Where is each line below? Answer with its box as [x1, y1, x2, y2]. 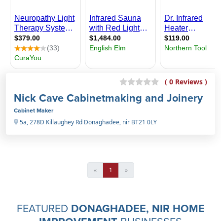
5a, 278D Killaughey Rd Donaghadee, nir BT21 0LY [18, 117, 157, 126]
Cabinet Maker [14, 106, 53, 114]
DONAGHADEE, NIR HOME [71, 200, 205, 216]
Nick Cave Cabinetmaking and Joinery [14, 90, 203, 106]
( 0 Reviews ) [165, 77, 207, 87]
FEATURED [16, 200, 71, 216]
